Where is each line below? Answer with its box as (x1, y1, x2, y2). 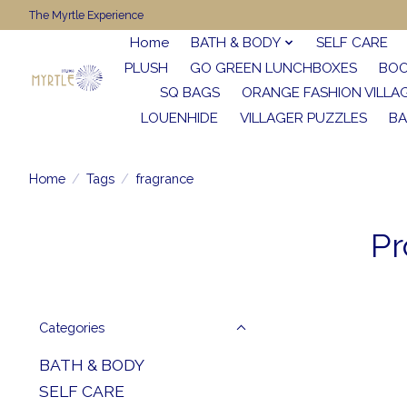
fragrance (134, 170, 194, 186)
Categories (39, 320, 104, 336)
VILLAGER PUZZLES (240, 109, 368, 126)
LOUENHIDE (141, 109, 219, 126)
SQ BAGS (159, 84, 220, 102)
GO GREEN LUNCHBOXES (189, 59, 357, 76)
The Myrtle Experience (29, 8, 144, 22)
